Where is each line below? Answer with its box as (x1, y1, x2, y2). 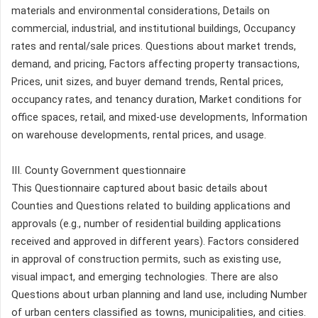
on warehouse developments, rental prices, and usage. (11, 128, 266, 141)
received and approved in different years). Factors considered (11, 235, 299, 248)
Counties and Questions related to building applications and (11, 199, 290, 212)
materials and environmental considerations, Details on (11, 4, 270, 17)
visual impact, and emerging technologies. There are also (11, 270, 278, 283)
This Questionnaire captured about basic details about (11, 182, 268, 194)
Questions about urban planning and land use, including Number (11, 288, 307, 301)
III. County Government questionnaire (11, 164, 186, 177)
